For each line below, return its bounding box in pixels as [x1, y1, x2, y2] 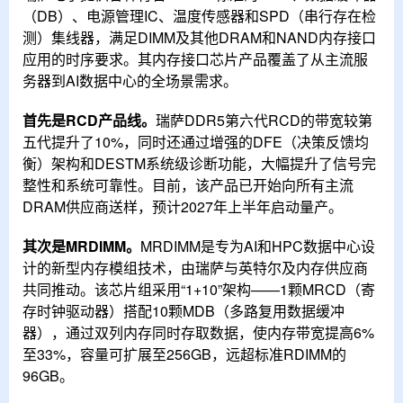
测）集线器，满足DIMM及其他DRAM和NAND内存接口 [22, 26, 376, 48]
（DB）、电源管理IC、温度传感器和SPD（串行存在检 [22, 4, 376, 26]
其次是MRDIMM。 [22, 235, 140, 256]
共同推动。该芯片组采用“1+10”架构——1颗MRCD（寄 [22, 278, 375, 300]
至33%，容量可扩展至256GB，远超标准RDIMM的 [22, 343, 346, 364]
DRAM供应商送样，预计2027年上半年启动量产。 [22, 195, 343, 217]
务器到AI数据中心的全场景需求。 [22, 69, 237, 91]
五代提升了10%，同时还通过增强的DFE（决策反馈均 [22, 130, 369, 152]
